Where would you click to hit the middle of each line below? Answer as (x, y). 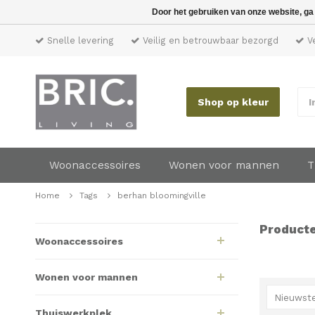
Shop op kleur (233, 102)
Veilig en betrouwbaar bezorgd (209, 40)
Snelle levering (79, 40)
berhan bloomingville (162, 195)
